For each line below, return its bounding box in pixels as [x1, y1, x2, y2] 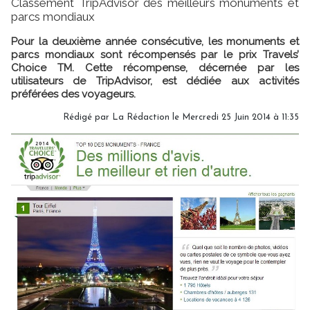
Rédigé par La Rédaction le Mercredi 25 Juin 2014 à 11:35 [63, 112, 299, 122]
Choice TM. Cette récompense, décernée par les [11, 61, 299, 74]
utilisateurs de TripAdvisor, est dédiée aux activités [11, 74, 299, 87]
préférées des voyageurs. [11, 87, 136, 100]
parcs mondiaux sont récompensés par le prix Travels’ [11, 48, 299, 61]
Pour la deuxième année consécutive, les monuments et [11, 35, 299, 48]
